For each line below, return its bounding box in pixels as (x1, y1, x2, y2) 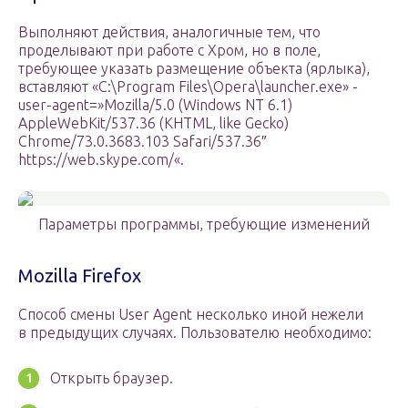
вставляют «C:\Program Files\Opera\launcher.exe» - (18, 78, 358, 96)
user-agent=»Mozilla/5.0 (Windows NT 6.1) (18, 97, 292, 114)
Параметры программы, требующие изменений (38, 216, 370, 233)
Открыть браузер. (50, 370, 173, 387)
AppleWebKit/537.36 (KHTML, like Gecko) (18, 115, 289, 132)
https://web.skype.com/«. (18, 151, 184, 168)
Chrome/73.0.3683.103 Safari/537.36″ (18, 133, 267, 150)
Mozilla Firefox (18, 265, 141, 287)
